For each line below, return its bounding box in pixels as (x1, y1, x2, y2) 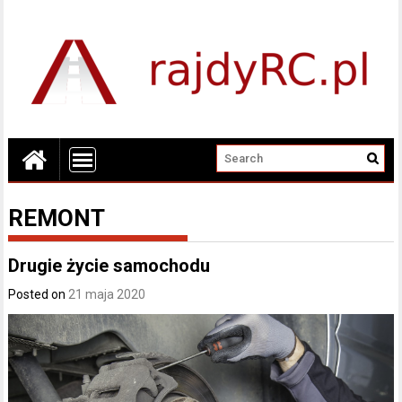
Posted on (8, 287, 69, 301)
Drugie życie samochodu (8, 255, 211, 276)
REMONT (8, 205, 106, 232)
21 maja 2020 (68, 287, 146, 301)
